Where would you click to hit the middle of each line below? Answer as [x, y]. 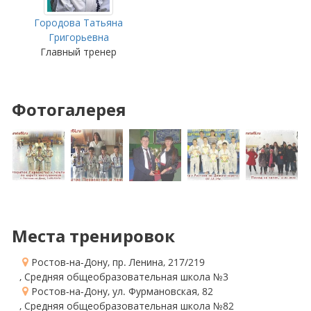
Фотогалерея [69, 109]
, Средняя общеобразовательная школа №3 [124, 277]
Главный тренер [78, 52]
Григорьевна [78, 37]
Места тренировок [93, 236]
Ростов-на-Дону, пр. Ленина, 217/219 [117, 262]
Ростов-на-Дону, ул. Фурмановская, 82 [121, 291]
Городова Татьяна [78, 23]
